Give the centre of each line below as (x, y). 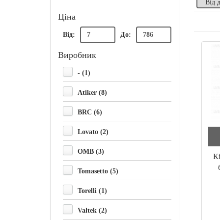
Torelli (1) (92, 191)
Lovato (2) (93, 132)
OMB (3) (91, 151)
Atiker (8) (92, 92)
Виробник (77, 55)
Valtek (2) (92, 210)
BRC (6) (90, 112)
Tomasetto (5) (98, 171)
